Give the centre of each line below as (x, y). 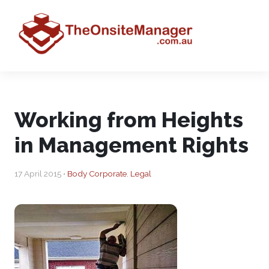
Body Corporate (97, 174)
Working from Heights (129, 120)
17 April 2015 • (41, 174)
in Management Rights (131, 145)
